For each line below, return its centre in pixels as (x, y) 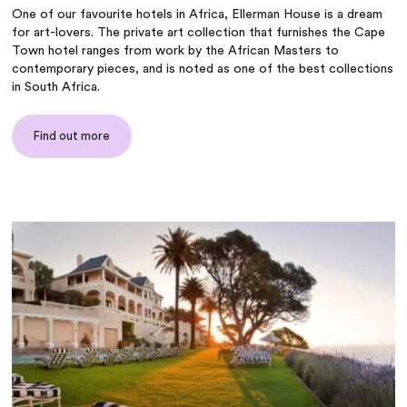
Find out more (72, 135)
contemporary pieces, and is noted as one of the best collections (203, 69)
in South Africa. (56, 87)
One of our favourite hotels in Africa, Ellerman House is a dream (198, 14)
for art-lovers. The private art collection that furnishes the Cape (199, 32)
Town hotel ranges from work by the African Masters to (176, 50)
